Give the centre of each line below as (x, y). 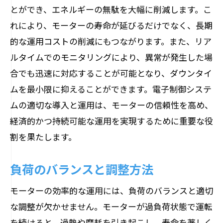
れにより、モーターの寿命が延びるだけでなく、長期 (111, 25)
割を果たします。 (43, 137)
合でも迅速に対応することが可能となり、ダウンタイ (111, 73)
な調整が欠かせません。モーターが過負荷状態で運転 (111, 206)
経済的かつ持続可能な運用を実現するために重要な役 (111, 121)
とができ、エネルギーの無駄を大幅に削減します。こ (111, 9)
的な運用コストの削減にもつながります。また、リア (111, 41)
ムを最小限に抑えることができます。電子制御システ (111, 89)
